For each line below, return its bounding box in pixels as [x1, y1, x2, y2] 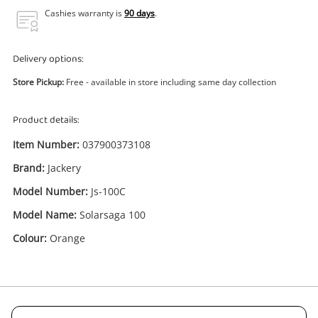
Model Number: [13, 185, 88, 198]
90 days [124, 7, 155, 19]
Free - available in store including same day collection [64, 76, 276, 88]
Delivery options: [13, 50, 84, 68]
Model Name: [13, 208, 77, 221]
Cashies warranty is [45, 7, 124, 19]
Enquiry [125, 247, 193, 282]
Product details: [13, 111, 79, 129]
